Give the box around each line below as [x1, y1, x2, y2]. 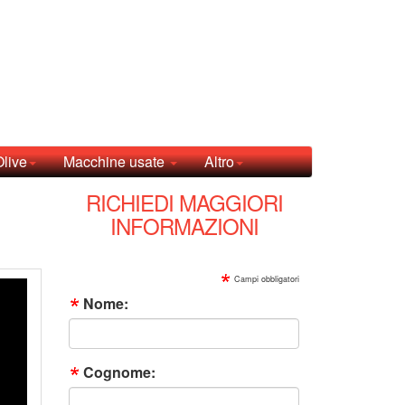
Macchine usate [63, 151, 168, 173]
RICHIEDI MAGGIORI [85, 186, 283, 219]
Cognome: [83, 362, 155, 383]
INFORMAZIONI [109, 210, 259, 242]
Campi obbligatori [234, 273, 299, 286]
